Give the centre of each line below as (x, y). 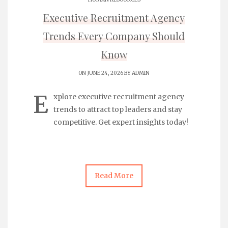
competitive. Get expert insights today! (121, 122)
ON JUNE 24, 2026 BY (105, 73)
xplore (66, 96)
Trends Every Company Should (114, 36)
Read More (114, 175)
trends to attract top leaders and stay (118, 109)
